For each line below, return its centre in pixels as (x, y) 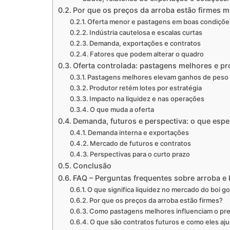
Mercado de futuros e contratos (141, 143)
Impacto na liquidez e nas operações (147, 98)
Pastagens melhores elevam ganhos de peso (158, 77)
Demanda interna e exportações (139, 132)
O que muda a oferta (122, 109)
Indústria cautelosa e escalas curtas (146, 32)
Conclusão (92, 165)
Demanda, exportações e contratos (145, 43)
